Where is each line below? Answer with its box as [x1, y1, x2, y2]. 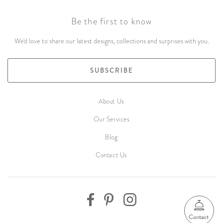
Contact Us [96, 150, 127, 160]
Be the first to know [71, 15, 152, 28]
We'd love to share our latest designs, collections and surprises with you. [14, 36, 209, 46]
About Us [99, 97, 124, 106]
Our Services [93, 114, 130, 124]
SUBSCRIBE [90, 66, 133, 75]
